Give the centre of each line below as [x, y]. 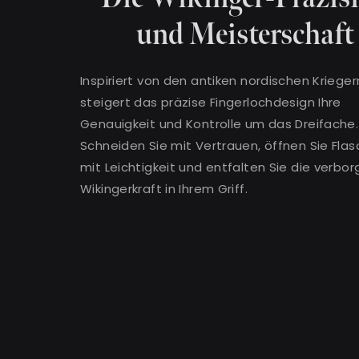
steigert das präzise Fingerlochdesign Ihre [211, 102]
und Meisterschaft [245, 34]
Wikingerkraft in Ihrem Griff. [164, 188]
